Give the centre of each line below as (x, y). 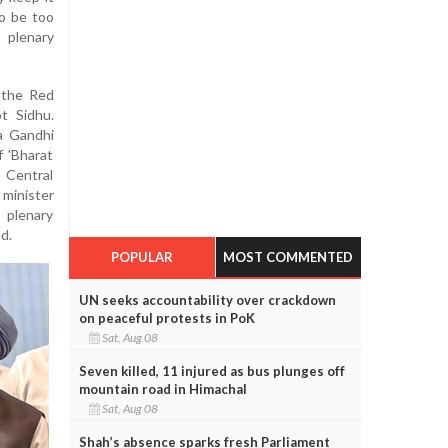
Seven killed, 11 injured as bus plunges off (211, 370)
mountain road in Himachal (162, 388)
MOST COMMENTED (288, 256)
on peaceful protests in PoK (166, 317)
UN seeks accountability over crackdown (207, 299)
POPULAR (141, 256)
